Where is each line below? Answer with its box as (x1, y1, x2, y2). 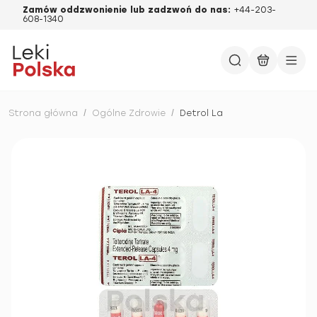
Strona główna (8, 108, 78, 118)
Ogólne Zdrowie (92, 108, 166, 118)
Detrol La (180, 108, 223, 118)
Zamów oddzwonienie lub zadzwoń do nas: (23, 5, 234, 15)
